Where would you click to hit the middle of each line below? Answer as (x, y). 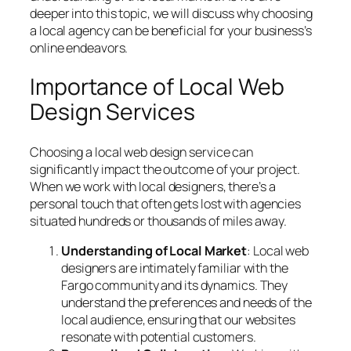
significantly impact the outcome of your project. (165, 169)
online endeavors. (79, 47)
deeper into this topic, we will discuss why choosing (171, 13)
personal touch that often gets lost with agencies (166, 203)
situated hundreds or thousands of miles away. (158, 221)
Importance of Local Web (157, 87)
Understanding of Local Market (154, 251)
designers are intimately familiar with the (175, 268)
